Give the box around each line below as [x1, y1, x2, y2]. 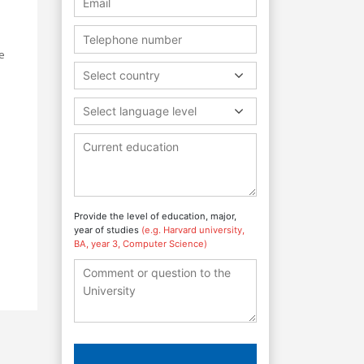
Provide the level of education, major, [74, 210, 236, 222]
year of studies [74, 223, 141, 236]
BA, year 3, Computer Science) [74, 237, 207, 249]
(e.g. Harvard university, [141, 223, 245, 236]
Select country [83, 67, 160, 82]
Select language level [83, 103, 197, 118]
